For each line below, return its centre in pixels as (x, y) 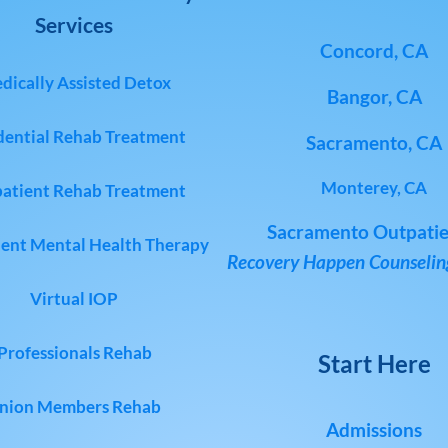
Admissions (374, 429)
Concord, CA (374, 51)
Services (74, 24)
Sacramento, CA (374, 143)
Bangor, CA (374, 97)
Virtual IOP (74, 299)
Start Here (374, 364)
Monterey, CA (374, 188)
